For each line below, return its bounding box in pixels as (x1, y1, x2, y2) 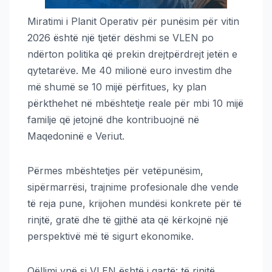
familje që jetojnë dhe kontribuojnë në (27, 113, 199, 126)
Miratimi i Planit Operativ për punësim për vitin (27, 15, 239, 27)
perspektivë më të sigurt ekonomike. (27, 229, 194, 242)
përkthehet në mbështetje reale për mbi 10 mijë (27, 97, 243, 109)
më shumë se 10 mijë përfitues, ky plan (27, 80, 206, 93)
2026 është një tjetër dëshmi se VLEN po (27, 31, 214, 44)
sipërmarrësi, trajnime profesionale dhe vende (27, 180, 239, 193)
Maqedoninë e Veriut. (27, 129, 124, 142)
